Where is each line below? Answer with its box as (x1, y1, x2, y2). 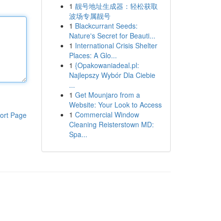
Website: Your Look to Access (69, 100, 162, 110)
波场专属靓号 (69, 11, 110, 21)
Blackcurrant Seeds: (74, 21, 138, 31)
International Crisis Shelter (74, 40, 157, 50)
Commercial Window (74, 110, 139, 119)
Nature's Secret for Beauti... (69, 31, 155, 40)
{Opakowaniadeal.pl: (74, 60, 139, 70)
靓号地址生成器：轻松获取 (74, 1, 158, 11)
